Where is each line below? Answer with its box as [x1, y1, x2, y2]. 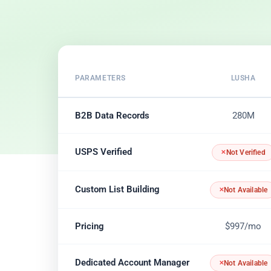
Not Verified [226, 148, 266, 157]
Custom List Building [75, 184, 160, 195]
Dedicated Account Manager [75, 257, 189, 269]
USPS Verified [75, 146, 132, 158]
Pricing [75, 221, 104, 232]
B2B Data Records [75, 110, 149, 122]
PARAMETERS [75, 73, 126, 83]
